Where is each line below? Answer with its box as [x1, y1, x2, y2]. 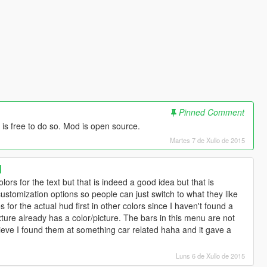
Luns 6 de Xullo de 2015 [176, 251, 246, 261]
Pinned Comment [179, 106, 245, 119]
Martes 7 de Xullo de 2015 [170, 135, 246, 145]
